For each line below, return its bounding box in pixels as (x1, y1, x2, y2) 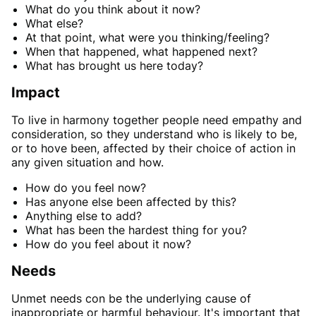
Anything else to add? (25, 209, 142, 224)
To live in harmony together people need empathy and (11, 113, 302, 128)
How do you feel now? (25, 181, 146, 195)
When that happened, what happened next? (25, 44, 257, 59)
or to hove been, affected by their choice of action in (11, 141, 296, 156)
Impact (11, 84, 60, 102)
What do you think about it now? (25, 2, 200, 17)
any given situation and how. (11, 155, 164, 170)
